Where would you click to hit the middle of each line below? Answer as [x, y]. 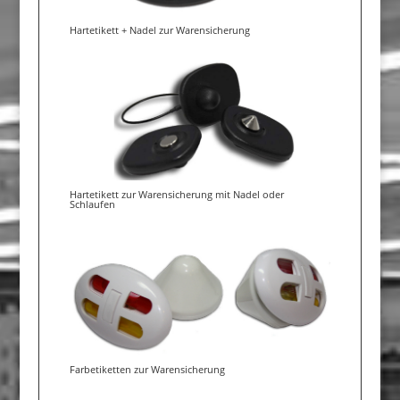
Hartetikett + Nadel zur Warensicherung [159, 29]
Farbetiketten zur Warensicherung [147, 369]
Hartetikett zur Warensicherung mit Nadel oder [176, 195]
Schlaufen [92, 204]
